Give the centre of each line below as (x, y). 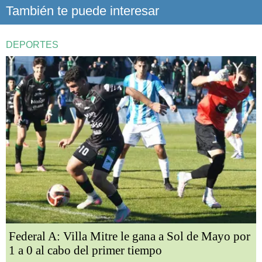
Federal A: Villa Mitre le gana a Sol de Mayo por (130, 236)
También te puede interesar (82, 11)
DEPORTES (32, 45)
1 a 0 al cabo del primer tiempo (85, 250)
